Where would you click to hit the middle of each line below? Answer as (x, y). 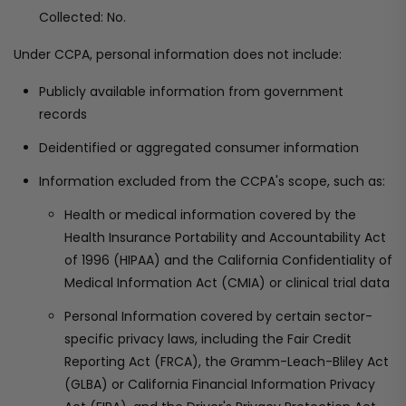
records (63, 114)
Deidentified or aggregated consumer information (199, 148)
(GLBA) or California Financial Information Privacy (220, 384)
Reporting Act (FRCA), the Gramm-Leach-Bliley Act (227, 362)
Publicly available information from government (191, 92)
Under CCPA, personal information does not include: (178, 54)
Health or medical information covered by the (210, 215)
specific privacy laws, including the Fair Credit (208, 339)
